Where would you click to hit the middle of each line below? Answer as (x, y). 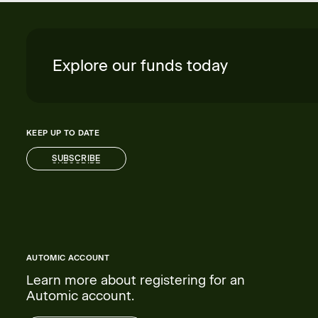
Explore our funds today (140, 65)
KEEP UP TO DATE (62, 133)
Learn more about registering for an (135, 280)
